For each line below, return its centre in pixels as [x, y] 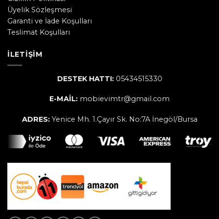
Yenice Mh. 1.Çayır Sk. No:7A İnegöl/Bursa [124, 120]
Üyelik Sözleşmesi [40, 10]
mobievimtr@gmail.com [124, 99]
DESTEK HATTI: [85, 78]
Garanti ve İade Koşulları [50, 21]
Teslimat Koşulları [39, 33]
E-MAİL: [64, 99]
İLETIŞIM [25, 54]
